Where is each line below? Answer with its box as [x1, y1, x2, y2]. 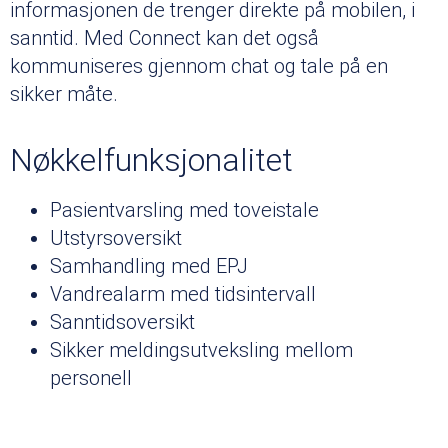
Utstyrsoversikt [50, 225, 182, 250]
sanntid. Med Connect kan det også [10, 25, 319, 50]
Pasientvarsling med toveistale [50, 197, 319, 222]
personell [50, 365, 132, 390]
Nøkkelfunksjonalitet [10, 140, 293, 179]
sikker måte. [10, 81, 118, 106]
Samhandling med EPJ [50, 253, 248, 278]
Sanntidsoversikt [50, 309, 195, 334]
